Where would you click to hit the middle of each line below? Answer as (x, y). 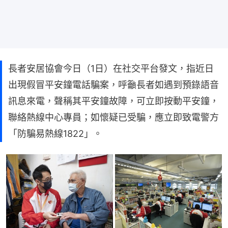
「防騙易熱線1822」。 (55, 133)
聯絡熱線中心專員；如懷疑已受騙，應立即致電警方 (113, 117)
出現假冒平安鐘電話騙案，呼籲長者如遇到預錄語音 (113, 84)
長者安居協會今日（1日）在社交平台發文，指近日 (111, 68)
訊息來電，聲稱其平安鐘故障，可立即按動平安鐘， (113, 101)
